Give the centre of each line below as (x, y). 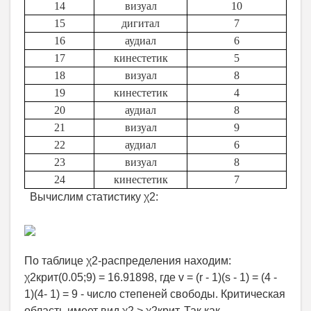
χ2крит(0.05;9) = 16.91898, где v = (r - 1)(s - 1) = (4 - (151, 278)
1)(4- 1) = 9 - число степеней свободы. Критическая (155, 294)
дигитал (141, 24)
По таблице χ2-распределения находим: (128, 261)
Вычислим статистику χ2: (91, 197)
